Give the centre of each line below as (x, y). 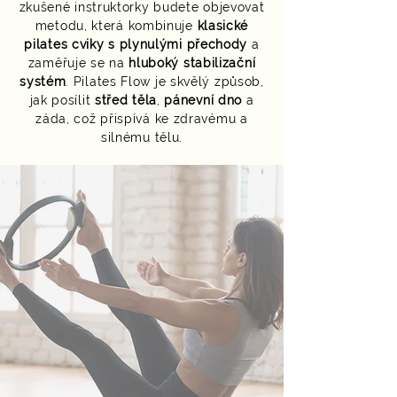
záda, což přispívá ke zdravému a (142, 119)
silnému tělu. (142, 137)
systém (43, 82)
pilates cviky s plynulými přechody (136, 44)
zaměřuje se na (78, 63)
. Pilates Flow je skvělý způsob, (165, 82)
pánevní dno (203, 100)
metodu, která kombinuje (114, 26)
